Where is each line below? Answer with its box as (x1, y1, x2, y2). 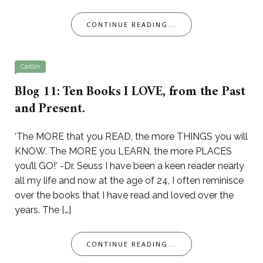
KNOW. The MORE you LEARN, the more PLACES (15, 146, 232, 157)
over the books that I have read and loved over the (15, 190, 234, 201)
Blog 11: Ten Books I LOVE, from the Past (15, 80, 245, 104)
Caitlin (21, 63, 40, 71)
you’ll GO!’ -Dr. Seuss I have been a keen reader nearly (15, 160, 244, 172)
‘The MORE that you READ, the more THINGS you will (15, 131, 248, 143)
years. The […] (15, 204, 71, 216)
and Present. (15, 97, 85, 121)
